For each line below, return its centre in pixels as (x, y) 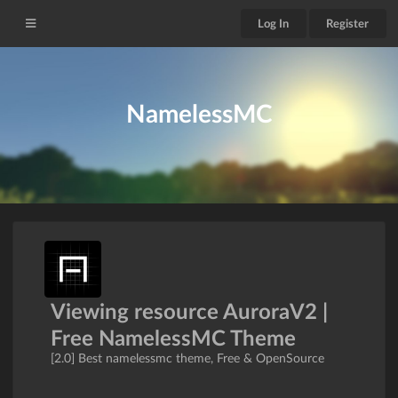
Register (348, 24)
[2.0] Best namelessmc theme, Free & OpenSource (187, 358)
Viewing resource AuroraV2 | (189, 311)
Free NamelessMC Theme (173, 338)
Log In (273, 24)
